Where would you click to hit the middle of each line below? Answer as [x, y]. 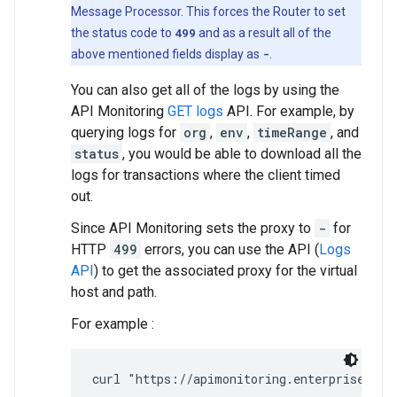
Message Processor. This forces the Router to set [208, 12]
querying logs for [125, 133]
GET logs [195, 112]
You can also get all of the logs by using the [205, 90]
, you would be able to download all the [242, 154]
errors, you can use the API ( [230, 250]
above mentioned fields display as [167, 54]
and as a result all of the [264, 33]
